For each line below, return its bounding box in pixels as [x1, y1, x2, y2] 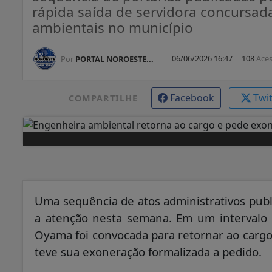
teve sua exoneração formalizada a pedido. [35, 243, 262, 259]
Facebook [169, 91, 214, 105]
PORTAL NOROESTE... [73, 53, 154, 65]
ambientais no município [32, 18, 193, 38]
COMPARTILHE [68, 92, 138, 104]
